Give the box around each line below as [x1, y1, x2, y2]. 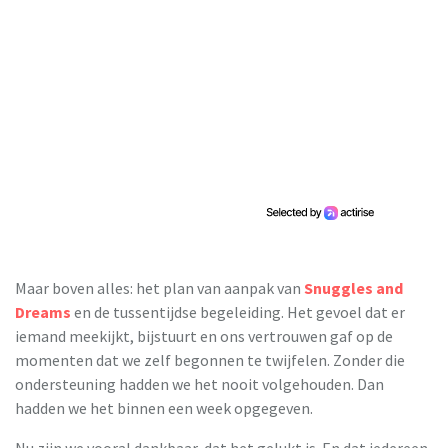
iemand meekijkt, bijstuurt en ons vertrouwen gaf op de [15, 325, 393, 346]
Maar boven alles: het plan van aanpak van [15, 277, 304, 298]
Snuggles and [304, 277, 403, 298]
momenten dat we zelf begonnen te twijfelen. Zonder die [15, 349, 405, 370]
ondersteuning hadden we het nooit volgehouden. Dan [15, 373, 384, 394]
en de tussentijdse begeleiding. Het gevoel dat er [71, 301, 405, 322]
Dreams [15, 301, 71, 322]
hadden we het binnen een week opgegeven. [15, 397, 313, 418]
